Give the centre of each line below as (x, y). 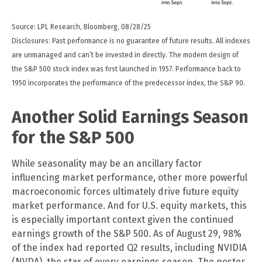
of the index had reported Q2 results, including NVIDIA (129, 247)
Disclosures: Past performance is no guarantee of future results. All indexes (131, 41)
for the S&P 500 (73, 137)
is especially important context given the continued (123, 219)
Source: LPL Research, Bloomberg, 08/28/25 (81, 27)
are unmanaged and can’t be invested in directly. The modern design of (125, 55)
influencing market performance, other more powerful (130, 177)
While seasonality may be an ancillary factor (107, 163)
